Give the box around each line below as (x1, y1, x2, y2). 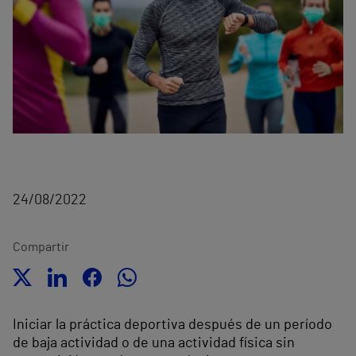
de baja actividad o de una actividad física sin (13, 336, 295, 351)
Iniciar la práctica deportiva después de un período (13, 318, 332, 333)
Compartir (13, 241, 69, 254)
